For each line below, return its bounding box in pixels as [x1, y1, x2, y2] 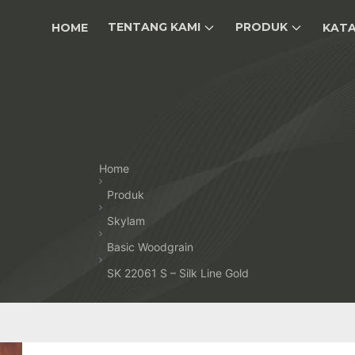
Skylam [106, 214, 145, 227]
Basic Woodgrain [106, 240, 193, 254]
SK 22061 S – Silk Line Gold [106, 266, 249, 280]
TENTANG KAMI [108, 20, 200, 35]
